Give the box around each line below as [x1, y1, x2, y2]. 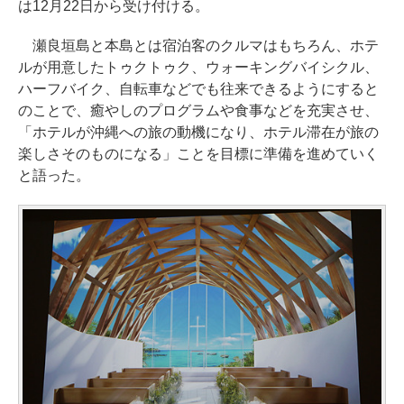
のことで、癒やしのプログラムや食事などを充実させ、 [18, 102, 379, 118]
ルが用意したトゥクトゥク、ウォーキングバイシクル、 [18, 59, 379, 75]
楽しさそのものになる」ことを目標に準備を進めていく [18, 145, 379, 161]
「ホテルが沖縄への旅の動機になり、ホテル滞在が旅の [18, 124, 379, 140]
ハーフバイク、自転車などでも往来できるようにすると [18, 80, 379, 96]
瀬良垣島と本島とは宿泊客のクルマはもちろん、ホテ [18, 37, 379, 53]
